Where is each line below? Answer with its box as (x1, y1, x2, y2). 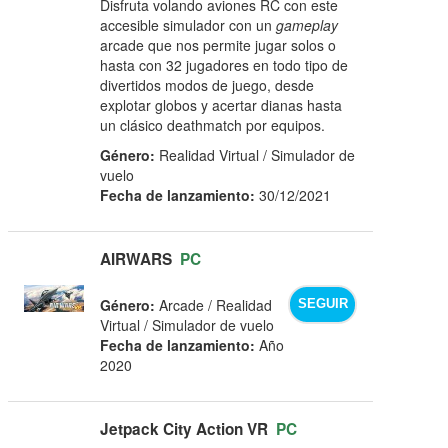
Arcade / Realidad (155, 294, 273, 315)
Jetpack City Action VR (100, 417, 269, 440)
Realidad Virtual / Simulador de (155, 144, 356, 165)
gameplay (276, 14, 339, 35)
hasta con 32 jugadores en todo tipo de (100, 54, 349, 75)
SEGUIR (297, 297, 348, 312)
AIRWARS (100, 247, 173, 270)
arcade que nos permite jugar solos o (100, 34, 337, 55)
